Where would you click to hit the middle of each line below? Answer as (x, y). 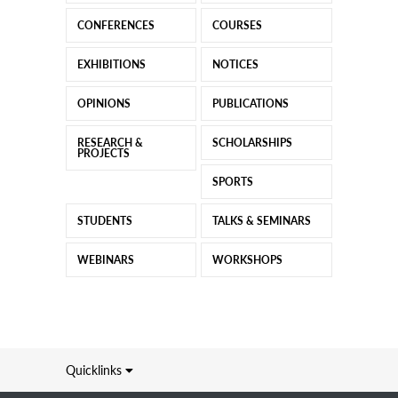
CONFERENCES (116, 25)
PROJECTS (103, 153)
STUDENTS (105, 221)
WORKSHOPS (248, 260)
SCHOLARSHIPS (253, 143)
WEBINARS (106, 260)
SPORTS (233, 182)
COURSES (238, 25)
